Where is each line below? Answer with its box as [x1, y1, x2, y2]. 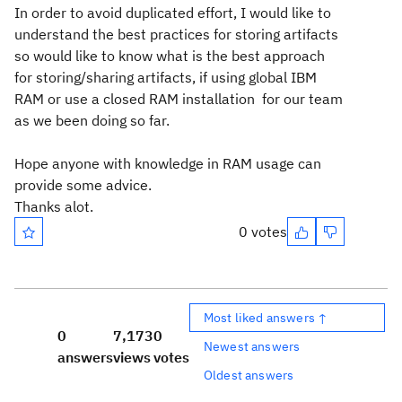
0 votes [239, 223, 287, 240]
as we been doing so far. [14, 111, 170, 129]
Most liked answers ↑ [204, 309, 328, 326]
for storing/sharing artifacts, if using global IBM [14, 68, 317, 86]
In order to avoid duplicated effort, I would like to [14, 4, 331, 22]
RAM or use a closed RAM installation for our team [14, 90, 343, 108]
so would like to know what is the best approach [14, 47, 325, 65]
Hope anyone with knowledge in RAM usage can [14, 154, 321, 172]
